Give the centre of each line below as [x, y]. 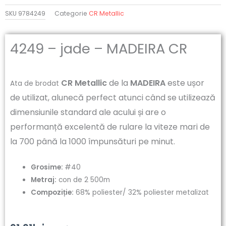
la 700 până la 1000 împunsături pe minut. [93, 141]
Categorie [71, 14]
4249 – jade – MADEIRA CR [99, 48]
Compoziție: [52, 192]
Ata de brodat [36, 83]
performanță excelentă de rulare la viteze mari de [110, 127]
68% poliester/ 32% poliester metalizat [142, 192]
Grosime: [48, 167]
